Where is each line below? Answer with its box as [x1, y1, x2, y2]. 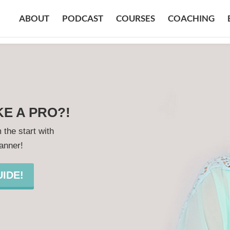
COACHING [168, 13, 215, 24]
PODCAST [62, 13, 103, 24]
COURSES [116, 13, 155, 24]
